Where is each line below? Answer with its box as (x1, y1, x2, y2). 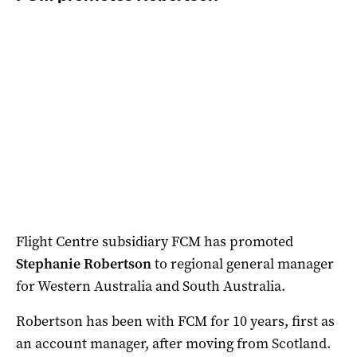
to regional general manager (151, 254, 334, 274)
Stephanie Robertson (16, 254, 151, 274)
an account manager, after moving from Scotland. (16, 334, 331, 354)
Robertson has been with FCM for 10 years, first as (16, 312, 335, 331)
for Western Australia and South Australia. (16, 277, 285, 296)
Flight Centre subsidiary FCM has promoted (16, 232, 293, 252)
